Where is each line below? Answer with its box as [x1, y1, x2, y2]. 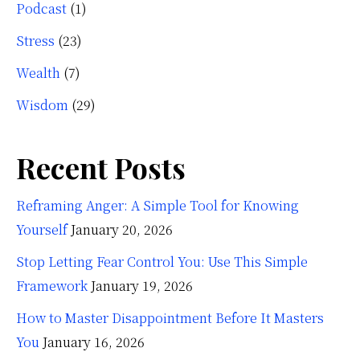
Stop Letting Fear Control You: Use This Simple [16, 252, 308, 272]
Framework [16, 276, 88, 296]
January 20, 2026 [71, 220, 173, 239]
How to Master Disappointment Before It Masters [16, 309, 324, 328]
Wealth [16, 63, 60, 83]
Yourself [16, 220, 67, 239]
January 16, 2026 [43, 333, 145, 352]
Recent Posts [16, 148, 186, 187]
